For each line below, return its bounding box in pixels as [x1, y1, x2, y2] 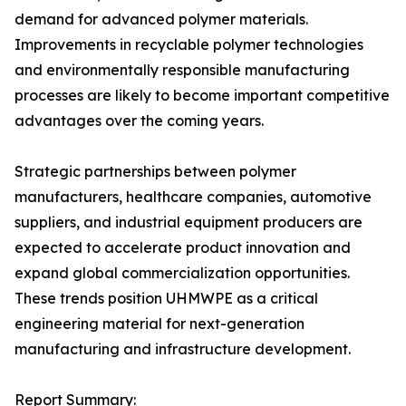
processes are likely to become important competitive [14, 86, 390, 105]
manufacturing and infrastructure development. [14, 340, 351, 359]
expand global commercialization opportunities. [14, 264, 350, 283]
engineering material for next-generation [14, 314, 304, 333]
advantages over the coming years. [14, 111, 264, 130]
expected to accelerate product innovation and [14, 238, 351, 257]
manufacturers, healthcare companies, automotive [14, 188, 372, 207]
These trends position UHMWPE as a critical [14, 289, 318, 308]
